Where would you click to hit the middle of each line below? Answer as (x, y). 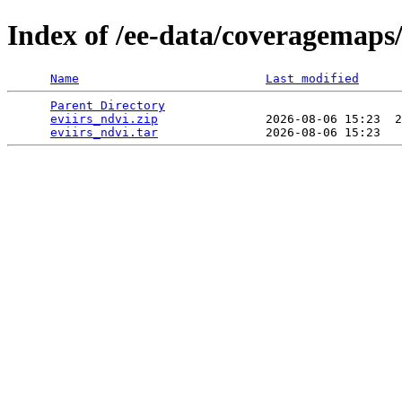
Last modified (312, 78)
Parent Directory (108, 105)
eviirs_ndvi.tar (104, 132)
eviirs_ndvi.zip (104, 118)
